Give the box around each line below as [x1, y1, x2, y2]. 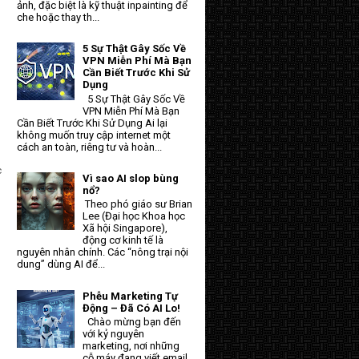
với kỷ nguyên [83, 328, 145, 341]
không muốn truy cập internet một [17, 128, 171, 141]
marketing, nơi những [83, 340, 180, 353]
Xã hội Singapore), [83, 222, 168, 235]
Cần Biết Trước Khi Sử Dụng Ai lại [17, 116, 167, 129]
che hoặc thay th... [17, 10, 99, 23]
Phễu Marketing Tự [83, 289, 179, 302]
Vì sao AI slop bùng [83, 171, 179, 184]
